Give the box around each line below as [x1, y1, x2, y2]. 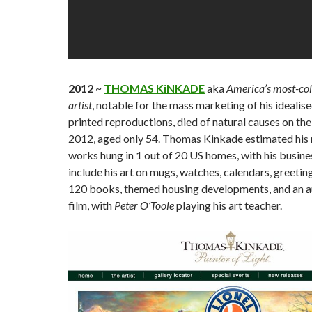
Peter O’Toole [114, 198, 176, 212]
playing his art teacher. [176, 198, 282, 212]
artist [68, 98, 92, 111]
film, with [68, 198, 114, 212]
